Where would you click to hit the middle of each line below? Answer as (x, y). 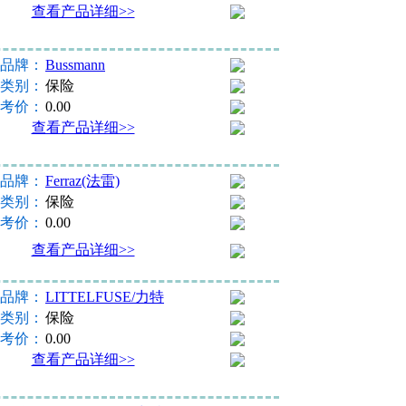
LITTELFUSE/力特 (105, 296)
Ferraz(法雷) (82, 180)
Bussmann (75, 64)
